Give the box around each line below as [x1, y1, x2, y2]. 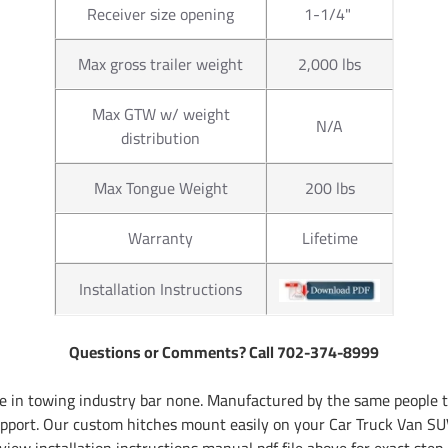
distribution [121, 122, 200, 153]
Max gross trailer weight [78, 48, 243, 79]
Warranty [128, 222, 193, 253]
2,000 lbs [298, 48, 361, 79]
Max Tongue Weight [93, 172, 228, 203]
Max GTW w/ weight [91, 98, 230, 129]
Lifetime [301, 222, 358, 253]
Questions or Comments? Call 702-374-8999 [69, 336, 379, 367]
